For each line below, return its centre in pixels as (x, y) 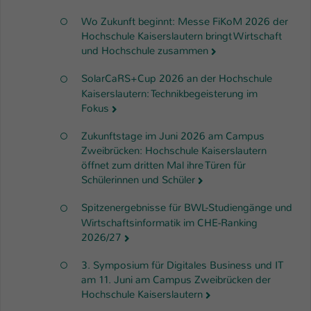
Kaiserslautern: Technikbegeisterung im (169, 93)
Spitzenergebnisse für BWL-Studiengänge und (187, 208)
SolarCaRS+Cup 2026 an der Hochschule (177, 79)
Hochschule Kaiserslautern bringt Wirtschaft (182, 36)
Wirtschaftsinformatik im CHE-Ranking (169, 222)
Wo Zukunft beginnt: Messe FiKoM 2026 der (185, 21)
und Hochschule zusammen (145, 51)
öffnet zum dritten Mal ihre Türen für (163, 166)
